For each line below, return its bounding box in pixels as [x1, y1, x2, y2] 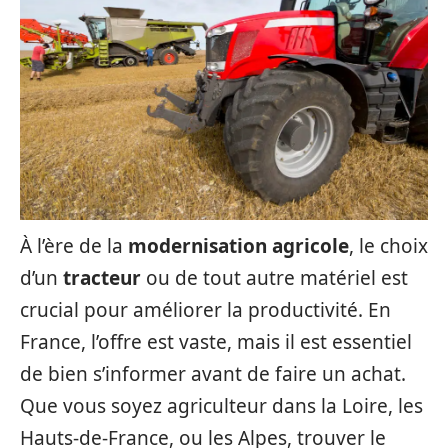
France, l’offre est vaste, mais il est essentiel [20, 329, 412, 355]
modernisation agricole [128, 233, 349, 259]
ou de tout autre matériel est [141, 265, 408, 291]
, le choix [349, 233, 428, 259]
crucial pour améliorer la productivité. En [20, 297, 391, 323]
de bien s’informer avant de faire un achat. [20, 361, 406, 387]
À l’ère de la [20, 233, 128, 259]
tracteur [63, 265, 141, 291]
